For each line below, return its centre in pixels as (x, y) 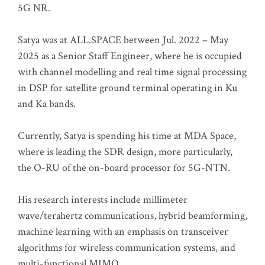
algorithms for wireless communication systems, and (127, 247)
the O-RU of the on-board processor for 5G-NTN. (124, 167)
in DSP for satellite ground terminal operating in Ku (127, 88)
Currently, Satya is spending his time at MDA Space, (127, 135)
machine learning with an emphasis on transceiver (123, 231)
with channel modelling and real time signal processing (132, 72)
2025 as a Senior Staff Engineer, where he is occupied (130, 56)
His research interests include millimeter (103, 199)
